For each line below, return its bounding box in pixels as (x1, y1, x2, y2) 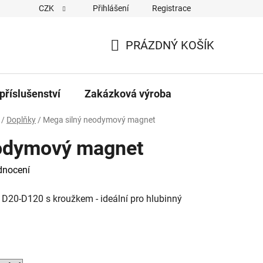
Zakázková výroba (85, 87, 171, 100)
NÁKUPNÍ (110, 52, 160, 66)
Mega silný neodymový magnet (43, 114, 156, 124)
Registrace (152, 4, 191, 13)
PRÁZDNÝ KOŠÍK (126, 38, 214, 52)
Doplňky (6, 114, 36, 124)
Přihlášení (93, 4, 129, 13)
